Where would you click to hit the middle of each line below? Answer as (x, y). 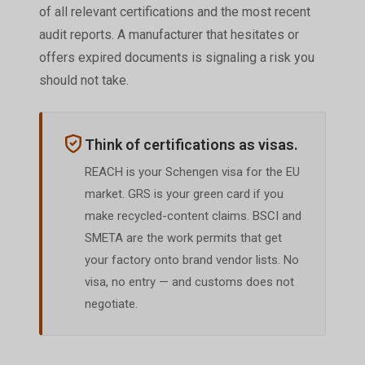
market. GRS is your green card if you (184, 193)
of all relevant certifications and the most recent (174, 11)
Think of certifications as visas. (191, 144)
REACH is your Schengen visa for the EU (192, 172)
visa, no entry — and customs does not (189, 281)
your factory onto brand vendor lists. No (191, 259)
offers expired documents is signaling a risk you (176, 57)
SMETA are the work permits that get (183, 237)
